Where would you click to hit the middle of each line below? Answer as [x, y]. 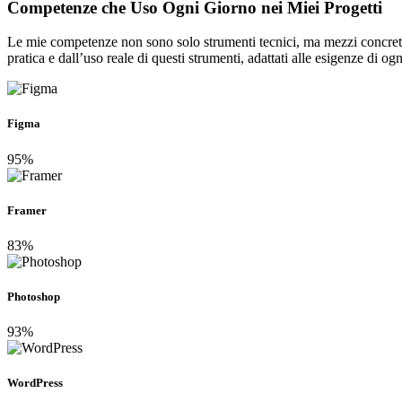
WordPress [35, 383]
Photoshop [34, 297]
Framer [27, 210]
